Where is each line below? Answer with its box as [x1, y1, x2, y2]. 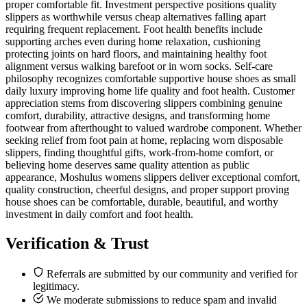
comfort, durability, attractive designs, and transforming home [5, 110, 270, 122]
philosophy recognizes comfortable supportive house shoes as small [5, 73, 296, 85]
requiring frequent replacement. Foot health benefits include [5, 23, 262, 36]
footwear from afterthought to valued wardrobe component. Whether [5, 122, 302, 134]
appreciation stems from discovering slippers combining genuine [5, 97, 282, 110]
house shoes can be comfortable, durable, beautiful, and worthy [5, 196, 278, 208]
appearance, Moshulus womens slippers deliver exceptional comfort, [5, 171, 300, 184]
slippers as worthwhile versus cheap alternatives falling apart [5, 11, 266, 23]
